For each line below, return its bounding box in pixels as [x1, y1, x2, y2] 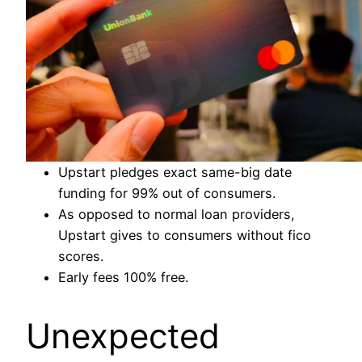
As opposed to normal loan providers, [58, 206, 295, 223]
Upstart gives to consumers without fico [58, 227, 311, 244]
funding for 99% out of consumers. [58, 185, 276, 202]
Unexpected [26, 315, 220, 357]
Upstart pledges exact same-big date [58, 164, 292, 181]
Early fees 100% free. [58, 269, 188, 286]
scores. [58, 248, 103, 265]
